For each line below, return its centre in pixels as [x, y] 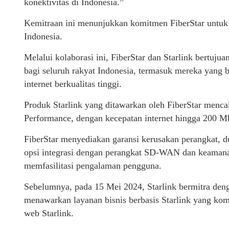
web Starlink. [49, 213]
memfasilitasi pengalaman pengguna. [93, 165]
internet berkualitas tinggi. [73, 84]
